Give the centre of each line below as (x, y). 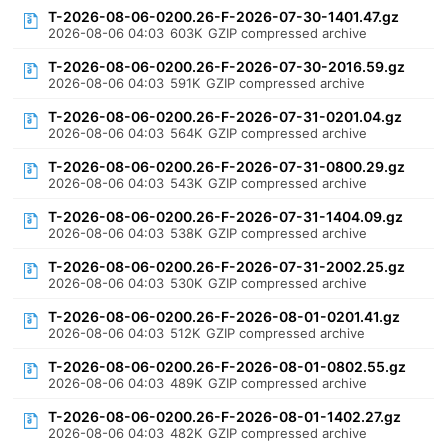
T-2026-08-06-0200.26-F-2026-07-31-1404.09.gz (226, 216)
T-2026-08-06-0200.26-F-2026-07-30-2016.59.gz (227, 66)
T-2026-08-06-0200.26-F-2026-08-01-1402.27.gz (225, 416)
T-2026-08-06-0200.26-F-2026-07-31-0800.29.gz (227, 166)
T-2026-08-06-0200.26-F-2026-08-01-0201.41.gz (224, 316)
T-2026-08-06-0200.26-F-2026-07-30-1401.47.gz (224, 16)
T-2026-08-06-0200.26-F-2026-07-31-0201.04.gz (225, 116)
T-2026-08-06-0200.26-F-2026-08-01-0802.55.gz (227, 366)
